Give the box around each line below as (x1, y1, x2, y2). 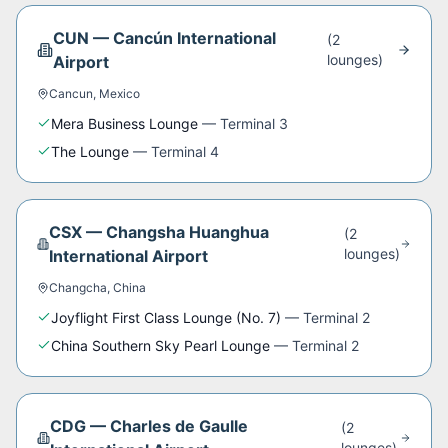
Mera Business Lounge (51, 115, 198, 132)
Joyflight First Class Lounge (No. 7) (51, 309, 281, 326)
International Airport (49, 246, 209, 266)
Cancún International (112, 28, 276, 48)
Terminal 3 (220, 115, 288, 132)
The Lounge (51, 143, 129, 160)
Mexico (99, 86, 140, 101)
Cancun (49, 86, 93, 101)
